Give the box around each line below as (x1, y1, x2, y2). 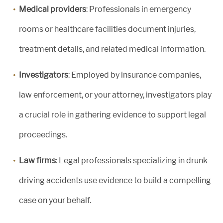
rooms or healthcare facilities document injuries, (19, 24, 196, 34)
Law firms (19, 155, 56, 165)
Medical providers (19, 4, 86, 14)
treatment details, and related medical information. (19, 44, 206, 54)
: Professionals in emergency (86, 4, 191, 14)
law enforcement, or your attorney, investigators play (19, 90, 212, 100)
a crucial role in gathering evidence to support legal (19, 110, 206, 119)
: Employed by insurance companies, (68, 70, 201, 80)
